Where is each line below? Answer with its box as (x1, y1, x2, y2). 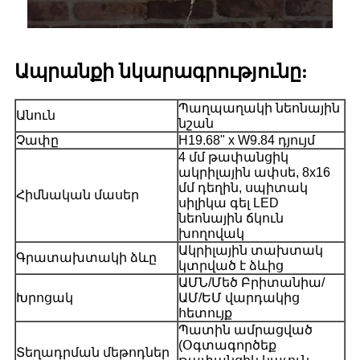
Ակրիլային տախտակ (178, 243, 323, 257)
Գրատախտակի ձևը (16, 250, 157, 264)
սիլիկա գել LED (178, 195, 279, 210)
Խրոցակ (16, 290, 73, 305)
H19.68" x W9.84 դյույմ (178, 133, 315, 147)
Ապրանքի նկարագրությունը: (14, 60, 308, 82)
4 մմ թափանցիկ (178, 149, 288, 164)
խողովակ (178, 226, 244, 240)
